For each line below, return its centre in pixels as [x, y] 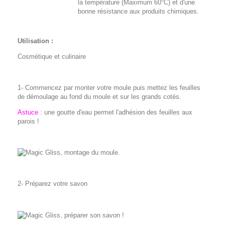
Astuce [28, 112]
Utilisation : [36, 41]
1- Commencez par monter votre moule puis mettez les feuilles [109, 87]
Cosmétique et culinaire [52, 56]
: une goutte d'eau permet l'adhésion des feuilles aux [115, 112]
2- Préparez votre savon [53, 184]
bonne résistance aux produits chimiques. [139, 11]
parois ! [28, 121]
